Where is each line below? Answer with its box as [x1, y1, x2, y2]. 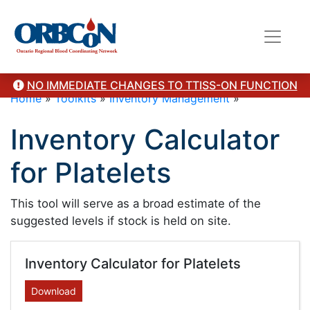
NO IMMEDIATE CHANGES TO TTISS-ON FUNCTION [26, 78, 298, 92]
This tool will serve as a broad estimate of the [10, 197, 261, 210]
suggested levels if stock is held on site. [10, 214, 231, 228]
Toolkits [55, 91, 96, 105]
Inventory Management [109, 91, 230, 105]
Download [31, 285, 76, 297]
